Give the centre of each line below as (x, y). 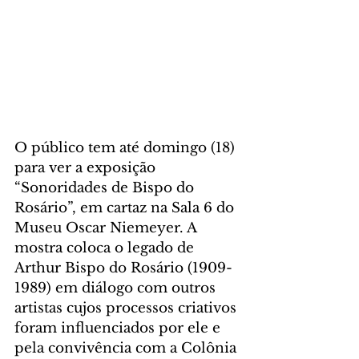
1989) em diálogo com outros (117, 288)
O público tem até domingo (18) (127, 147)
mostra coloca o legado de (106, 248)
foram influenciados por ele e (119, 328)
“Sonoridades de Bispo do (106, 188)
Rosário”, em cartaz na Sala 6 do (126, 208)
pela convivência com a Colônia (127, 348)
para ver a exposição (87, 167)
